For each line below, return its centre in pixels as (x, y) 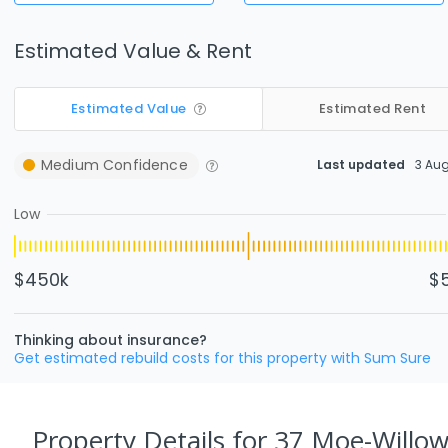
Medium (70, 164)
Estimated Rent (372, 108)
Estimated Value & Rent (133, 50)
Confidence (143, 164)
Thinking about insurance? (110, 339)
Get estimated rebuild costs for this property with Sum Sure (222, 357)
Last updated (361, 164)
